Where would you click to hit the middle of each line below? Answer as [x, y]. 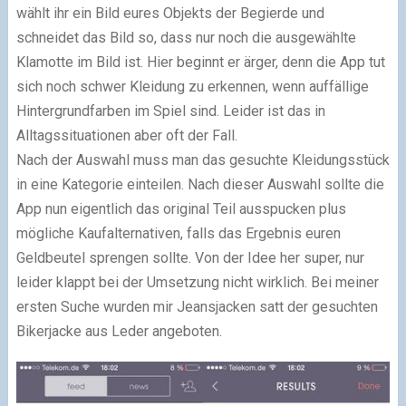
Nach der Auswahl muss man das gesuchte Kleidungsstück [203, 160]
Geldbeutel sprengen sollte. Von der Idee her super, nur [190, 258]
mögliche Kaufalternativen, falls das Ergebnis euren [178, 234]
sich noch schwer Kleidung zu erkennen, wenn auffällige [192, 87]
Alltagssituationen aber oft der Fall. [126, 136]
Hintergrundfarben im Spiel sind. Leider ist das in [170, 111]
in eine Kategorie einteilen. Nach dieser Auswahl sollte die [200, 185]
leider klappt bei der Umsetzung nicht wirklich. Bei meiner [197, 283]
